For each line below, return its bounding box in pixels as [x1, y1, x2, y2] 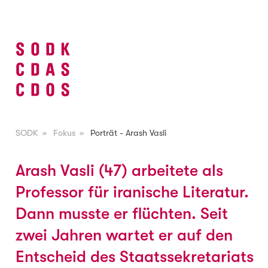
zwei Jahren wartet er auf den [15, 226, 233, 245]
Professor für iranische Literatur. [15, 182, 249, 202]
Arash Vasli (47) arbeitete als [15, 161, 223, 180]
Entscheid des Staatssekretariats [15, 247, 254, 266]
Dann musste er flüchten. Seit [15, 204, 228, 223]
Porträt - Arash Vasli [90, 127, 167, 138]
